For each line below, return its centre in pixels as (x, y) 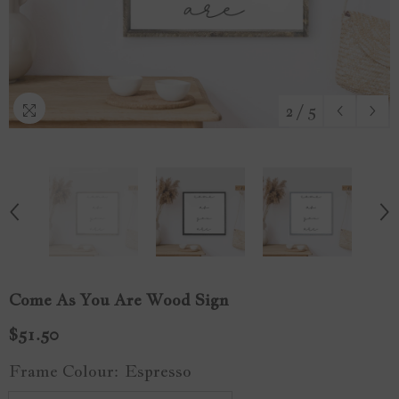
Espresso (158, 370)
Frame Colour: (66, 370)
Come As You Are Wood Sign (119, 300)
